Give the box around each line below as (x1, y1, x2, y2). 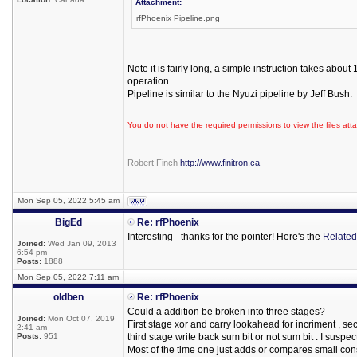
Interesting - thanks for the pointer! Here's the (127, 231, 323, 242)
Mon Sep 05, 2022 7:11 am (18, 273, 119, 281)
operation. (127, 76, 171, 87)
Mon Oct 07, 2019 (45, 314, 115, 323)
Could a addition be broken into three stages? (127, 306, 325, 317)
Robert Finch (127, 158, 180, 167)
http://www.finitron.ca (180, 158, 260, 167)
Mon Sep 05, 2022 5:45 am (17, 196, 120, 205)
